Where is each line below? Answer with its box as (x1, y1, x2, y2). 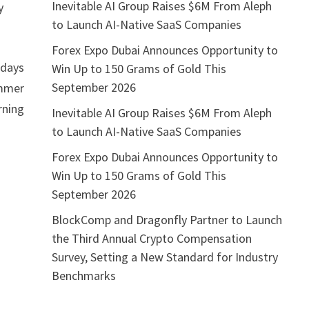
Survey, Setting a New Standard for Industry (51, 248, 278, 265)
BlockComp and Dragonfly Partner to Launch (51, 211, 282, 228)
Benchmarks (51, 267, 116, 283)
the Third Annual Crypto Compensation (51, 230, 252, 246)
